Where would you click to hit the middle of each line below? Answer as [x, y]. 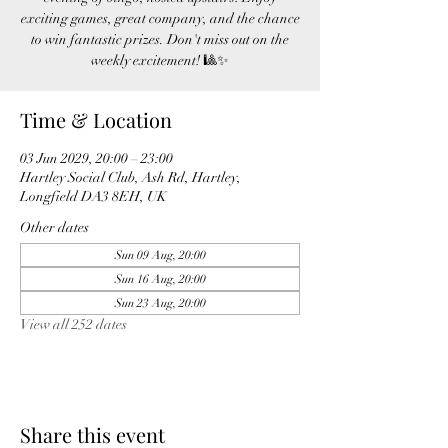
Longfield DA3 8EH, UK [93, 196]
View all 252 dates [73, 324]
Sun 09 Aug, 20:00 [160, 255]
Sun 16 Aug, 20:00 [160, 279]
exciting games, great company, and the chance [160, 18]
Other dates [54, 227]
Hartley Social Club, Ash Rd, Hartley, [130, 177]
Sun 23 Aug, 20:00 [160, 303]
